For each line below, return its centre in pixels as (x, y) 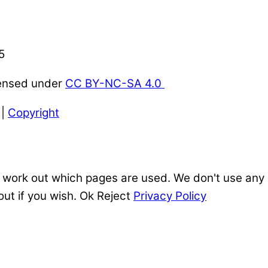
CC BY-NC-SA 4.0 (115, 83)
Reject (114, 196)
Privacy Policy (170, 196)
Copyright (33, 112)
